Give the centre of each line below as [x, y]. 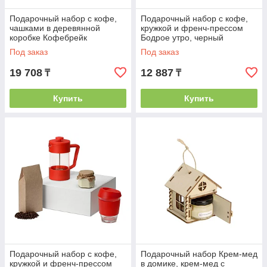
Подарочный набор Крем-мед [199, 254]
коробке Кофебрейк [48, 38]
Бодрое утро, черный [182, 38]
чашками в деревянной [55, 28]
